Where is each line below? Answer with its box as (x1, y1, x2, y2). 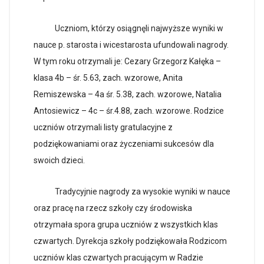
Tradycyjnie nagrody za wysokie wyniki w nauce (34, 187, 230, 197)
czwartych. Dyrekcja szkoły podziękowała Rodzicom (34, 236, 227, 246)
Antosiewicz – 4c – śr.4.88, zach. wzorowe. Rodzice (34, 106, 224, 116)
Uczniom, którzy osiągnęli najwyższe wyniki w (34, 24, 223, 34)
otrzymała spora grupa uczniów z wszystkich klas (34, 220, 218, 230)
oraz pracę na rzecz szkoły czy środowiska (34, 203, 192, 213)
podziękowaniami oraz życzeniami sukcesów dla (34, 139, 214, 149)
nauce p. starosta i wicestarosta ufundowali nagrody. (34, 40, 229, 50)
